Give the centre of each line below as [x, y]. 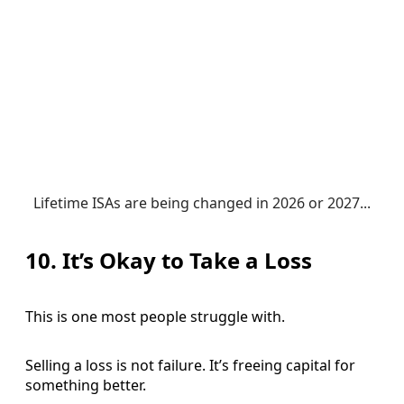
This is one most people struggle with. [155, 317]
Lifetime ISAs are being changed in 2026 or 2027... [202, 202]
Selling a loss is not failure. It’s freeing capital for [190, 366]
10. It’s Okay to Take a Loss [169, 260]
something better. [86, 386]
